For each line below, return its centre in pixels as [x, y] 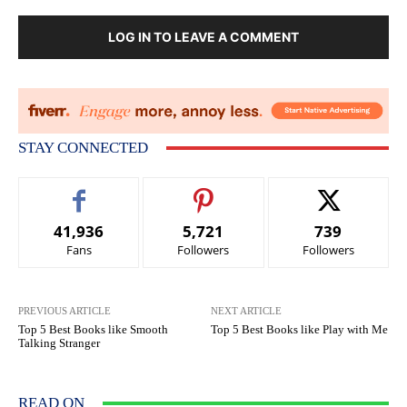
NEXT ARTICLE [247, 311]
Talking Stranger [59, 343]
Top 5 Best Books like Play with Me [300, 330]
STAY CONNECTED [83, 148]
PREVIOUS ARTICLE [65, 311]
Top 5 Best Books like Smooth [93, 330]
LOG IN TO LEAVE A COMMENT [203, 37]
